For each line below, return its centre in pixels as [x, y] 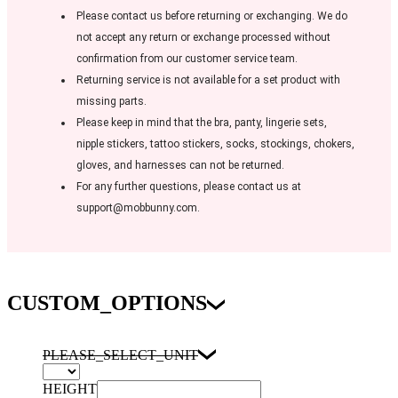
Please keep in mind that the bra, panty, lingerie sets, [202, 122]
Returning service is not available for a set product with [209, 80]
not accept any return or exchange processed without [203, 37]
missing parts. [111, 101]
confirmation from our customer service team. [187, 58]
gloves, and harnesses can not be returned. [180, 165]
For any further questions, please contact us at [189, 186]
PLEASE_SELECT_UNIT [120, 354]
